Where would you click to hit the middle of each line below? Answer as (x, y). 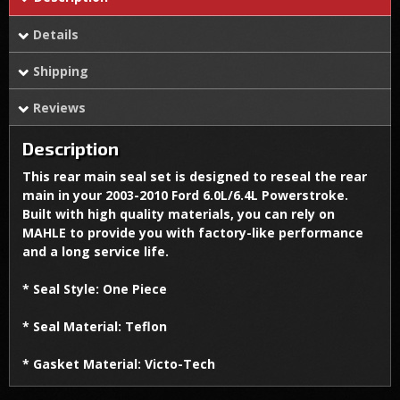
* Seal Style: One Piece (95, 288)
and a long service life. (96, 251)
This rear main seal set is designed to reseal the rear (195, 176)
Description (71, 148)
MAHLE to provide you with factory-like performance (193, 232)
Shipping (61, 71)
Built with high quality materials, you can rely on (179, 213)
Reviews (59, 107)
